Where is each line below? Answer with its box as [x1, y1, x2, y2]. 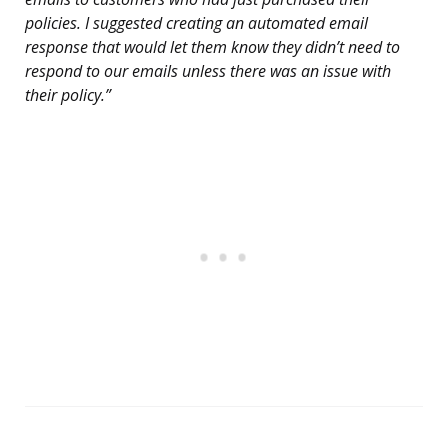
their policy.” [25, 84, 111, 107]
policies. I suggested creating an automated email [25, 12, 368, 35]
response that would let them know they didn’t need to [25, 36, 400, 59]
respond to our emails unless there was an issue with [25, 60, 391, 83]
